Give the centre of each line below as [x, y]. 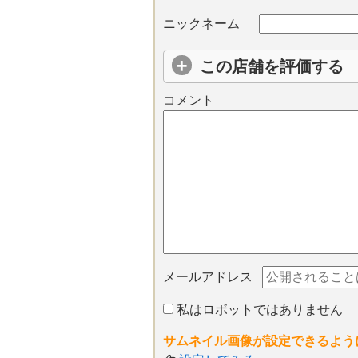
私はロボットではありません [258, 310]
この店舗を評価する [272, 67]
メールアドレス [208, 277]
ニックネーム [201, 24]
